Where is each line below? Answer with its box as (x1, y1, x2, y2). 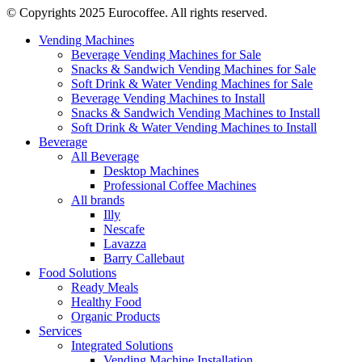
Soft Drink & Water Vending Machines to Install (71, 120, 317, 134)
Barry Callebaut (103, 250, 184, 265)
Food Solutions (39, 265, 116, 280)
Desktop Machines (103, 163, 199, 178)
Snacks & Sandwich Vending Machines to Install (71, 105, 320, 120)
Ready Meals (71, 280, 138, 294)
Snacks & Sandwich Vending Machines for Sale (71, 61, 316, 76)
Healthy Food (71, 294, 141, 309)
